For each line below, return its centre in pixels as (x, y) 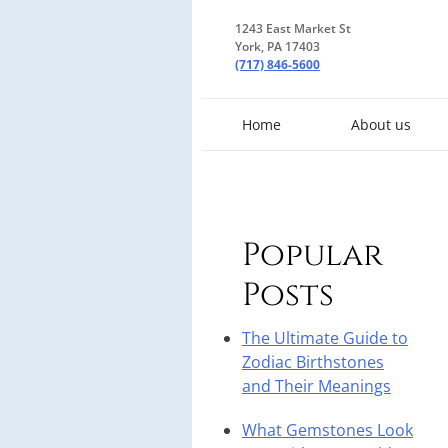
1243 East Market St (293, 28)
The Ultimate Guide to (325, 338)
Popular (312, 256)
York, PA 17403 (277, 46)
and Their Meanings (316, 386)
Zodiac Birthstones (313, 362)
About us (380, 125)
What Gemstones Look (327, 430)
